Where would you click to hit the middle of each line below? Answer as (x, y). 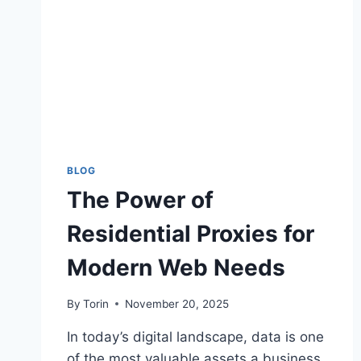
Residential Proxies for (191, 234)
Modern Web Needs (176, 268)
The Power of (140, 200)
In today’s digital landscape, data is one (195, 336)
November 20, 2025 (177, 303)
